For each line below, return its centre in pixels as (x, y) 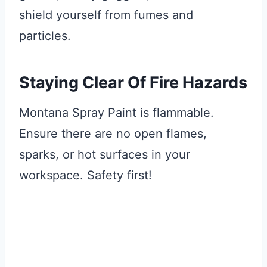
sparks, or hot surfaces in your (105, 155)
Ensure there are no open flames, (113, 134)
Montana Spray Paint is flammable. (117, 113)
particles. (45, 36)
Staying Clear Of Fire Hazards (133, 82)
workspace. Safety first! (86, 176)
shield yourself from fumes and (106, 15)
